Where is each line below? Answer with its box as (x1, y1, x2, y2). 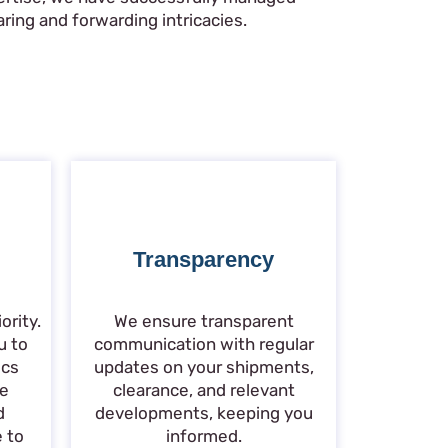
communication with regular (93, 334, 314, 355)
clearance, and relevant (112, 380, 295, 401)
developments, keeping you (94, 403, 313, 424)
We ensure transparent (113, 311, 294, 332)
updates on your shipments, (93, 357, 314, 378)
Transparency (133, 246, 274, 272)
